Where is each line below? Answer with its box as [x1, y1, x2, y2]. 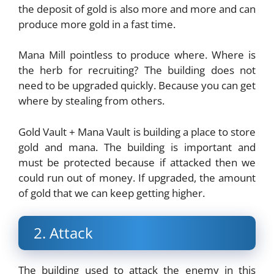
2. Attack [34, 223, 93, 243]
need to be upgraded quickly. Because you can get [18, 78, 256, 93]
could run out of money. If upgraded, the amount [18, 170, 256, 185]
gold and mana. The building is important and [18, 139, 256, 154]
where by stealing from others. [18, 94, 165, 108]
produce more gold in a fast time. [18, 17, 176, 31]
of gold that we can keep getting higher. [18, 185, 205, 200]
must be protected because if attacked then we [18, 155, 256, 169]
